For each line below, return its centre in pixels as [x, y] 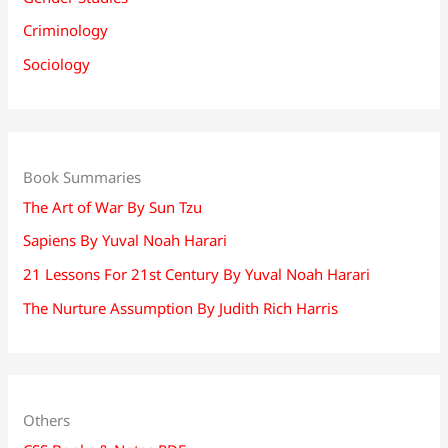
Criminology [66, 30]
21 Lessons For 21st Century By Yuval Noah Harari [197, 274]
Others [47, 420]
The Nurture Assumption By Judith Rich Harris [181, 307]
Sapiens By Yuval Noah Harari [125, 240]
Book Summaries [82, 176]
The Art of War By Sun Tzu [113, 206]
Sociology [57, 64]
